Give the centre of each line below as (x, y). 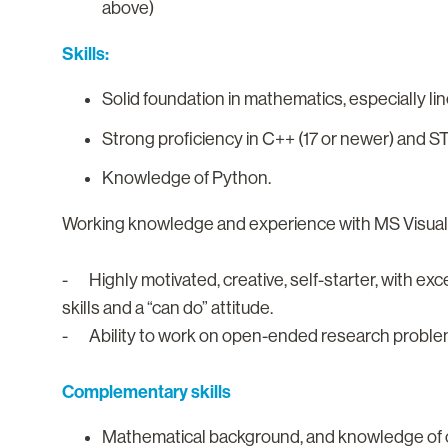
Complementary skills (146, 392)
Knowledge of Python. (186, 178)
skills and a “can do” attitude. (167, 308)
